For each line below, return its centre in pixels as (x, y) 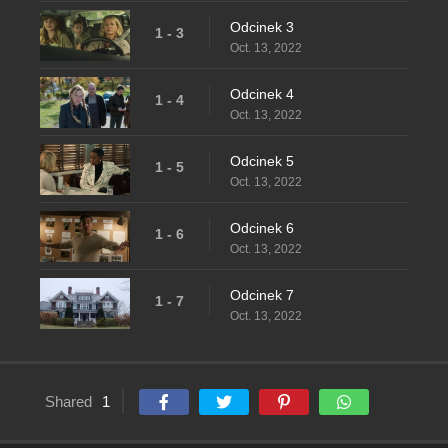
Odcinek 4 (262, 94)
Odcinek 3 (262, 27)
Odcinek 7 (262, 295)
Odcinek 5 (262, 161)
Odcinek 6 (262, 228)
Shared (68, 402)
